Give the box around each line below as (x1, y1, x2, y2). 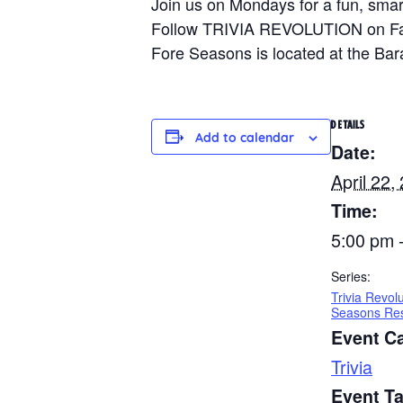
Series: (331, 266, 371, 285)
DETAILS (331, 116, 365, 132)
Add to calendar (194, 131, 294, 146)
